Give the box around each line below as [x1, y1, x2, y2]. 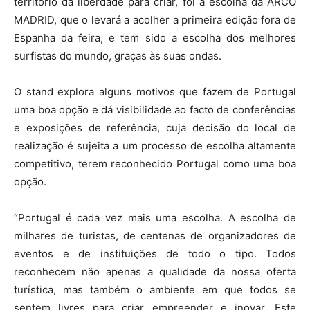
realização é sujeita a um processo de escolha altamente [14, 139, 296, 152]
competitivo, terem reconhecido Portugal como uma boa [14, 157, 296, 170]
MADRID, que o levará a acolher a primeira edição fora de [14, 13, 296, 26]
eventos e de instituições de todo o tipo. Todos [14, 247, 296, 260]
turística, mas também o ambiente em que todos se [14, 283, 296, 296]
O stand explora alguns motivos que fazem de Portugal [14, 85, 296, 98]
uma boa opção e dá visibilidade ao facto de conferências [14, 103, 296, 116]
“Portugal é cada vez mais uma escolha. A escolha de [14, 211, 296, 224]
